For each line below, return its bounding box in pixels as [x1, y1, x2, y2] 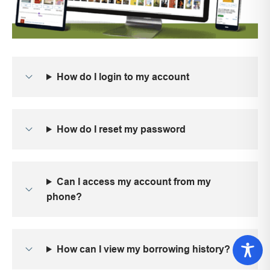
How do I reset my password [56, 123, 186, 135]
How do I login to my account [56, 71, 189, 83]
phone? [46, 190, 82, 202]
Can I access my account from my [56, 175, 211, 187]
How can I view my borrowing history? [56, 243, 230, 255]
